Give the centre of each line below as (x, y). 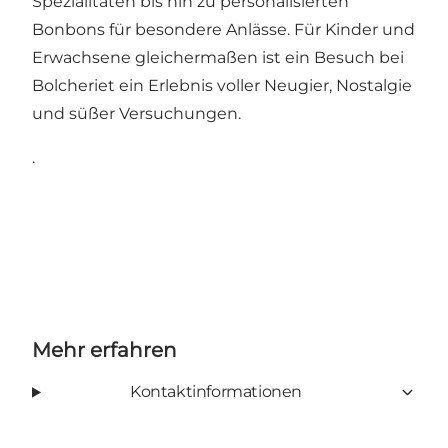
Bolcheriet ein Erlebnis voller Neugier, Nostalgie (222, 86)
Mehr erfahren (104, 350)
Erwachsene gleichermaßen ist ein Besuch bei (218, 58)
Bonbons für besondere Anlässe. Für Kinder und (223, 30)
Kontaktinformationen (215, 392)
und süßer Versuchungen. (136, 114)
